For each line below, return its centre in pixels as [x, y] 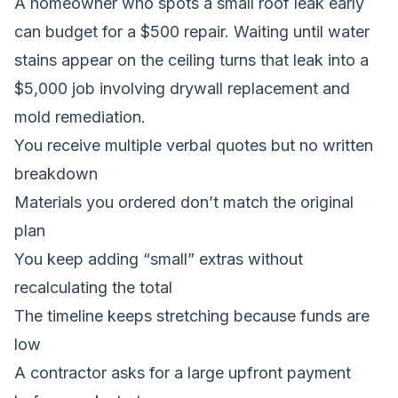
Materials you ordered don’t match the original [184, 202]
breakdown [56, 173]
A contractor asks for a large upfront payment [183, 372]
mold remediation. [80, 116]
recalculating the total [93, 287]
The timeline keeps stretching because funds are [192, 315]
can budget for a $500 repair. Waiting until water [192, 31]
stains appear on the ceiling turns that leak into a [191, 60]
